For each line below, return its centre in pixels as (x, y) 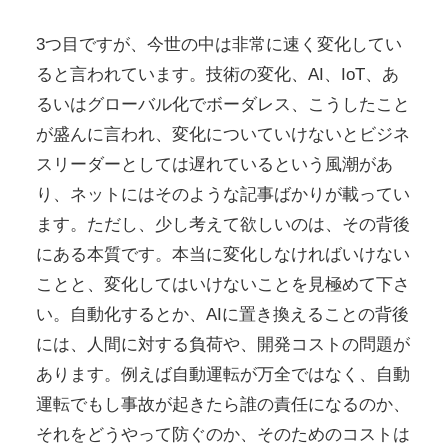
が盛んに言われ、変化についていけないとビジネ (222, 134)
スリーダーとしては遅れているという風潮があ (214, 164)
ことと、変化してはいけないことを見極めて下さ (222, 284)
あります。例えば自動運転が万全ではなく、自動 (222, 374)
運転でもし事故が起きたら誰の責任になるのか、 (222, 404)
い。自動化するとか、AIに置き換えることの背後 (222, 314)
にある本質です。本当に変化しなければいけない (222, 254)
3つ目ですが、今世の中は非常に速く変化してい (218, 44)
